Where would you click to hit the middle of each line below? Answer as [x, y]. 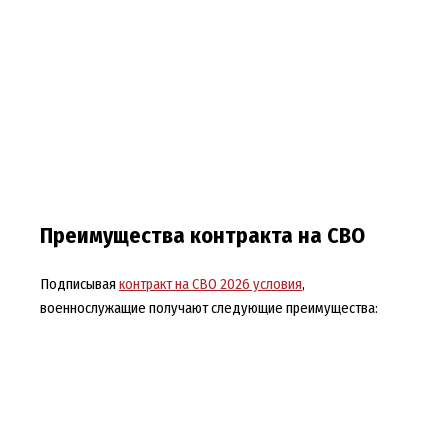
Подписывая [79, 283]
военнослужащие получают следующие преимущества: [208, 307]
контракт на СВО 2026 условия [210, 283]
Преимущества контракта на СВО [202, 235]
